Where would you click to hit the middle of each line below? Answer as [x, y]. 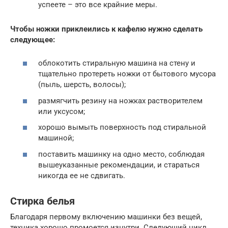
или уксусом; [62, 111]
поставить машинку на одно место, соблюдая [121, 154]
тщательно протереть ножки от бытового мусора [127, 74]
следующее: [33, 39]
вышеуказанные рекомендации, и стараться [119, 165]
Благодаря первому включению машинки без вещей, [106, 217]
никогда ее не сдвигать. [82, 175]
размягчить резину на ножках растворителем [120, 101]
